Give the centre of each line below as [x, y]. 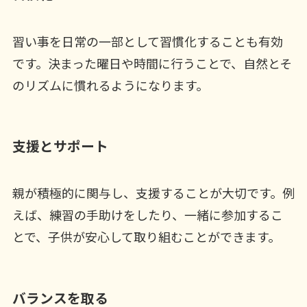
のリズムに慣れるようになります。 [110, 85]
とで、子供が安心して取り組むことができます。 [146, 237]
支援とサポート [60, 146]
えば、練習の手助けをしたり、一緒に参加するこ [147, 215]
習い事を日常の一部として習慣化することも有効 [147, 41]
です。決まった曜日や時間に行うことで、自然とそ [152, 63]
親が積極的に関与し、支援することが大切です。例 [153, 193]
